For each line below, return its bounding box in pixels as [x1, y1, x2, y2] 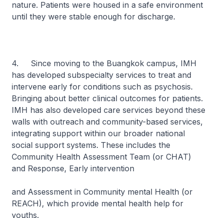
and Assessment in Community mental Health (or [12, 187, 193, 197]
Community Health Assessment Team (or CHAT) [12, 152, 191, 162]
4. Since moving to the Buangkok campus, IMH [12, 58, 197, 68]
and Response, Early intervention [12, 163, 134, 173]
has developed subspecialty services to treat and [12, 70, 191, 80]
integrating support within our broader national [12, 128, 185, 138]
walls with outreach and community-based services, [12, 117, 203, 127]
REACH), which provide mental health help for [12, 199, 183, 208]
